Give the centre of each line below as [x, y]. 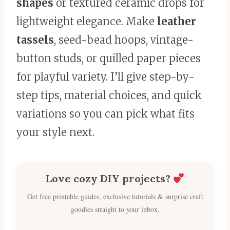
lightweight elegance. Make [87, 22]
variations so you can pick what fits [106, 114]
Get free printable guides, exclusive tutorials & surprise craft [115, 197]
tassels [35, 40]
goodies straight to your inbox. [115, 209]
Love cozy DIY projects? [109, 179]
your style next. [55, 132]
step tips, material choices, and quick [109, 95]
